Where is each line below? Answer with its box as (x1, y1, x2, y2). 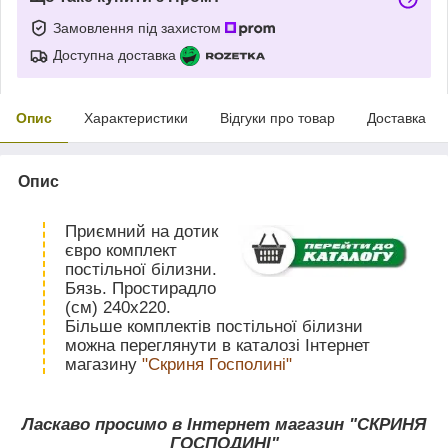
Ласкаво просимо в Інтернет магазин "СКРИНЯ (22, 414, 426, 434)
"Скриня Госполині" (142, 354, 292, 374)
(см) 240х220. (65, 297, 171, 317)
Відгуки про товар (220, 109, 335, 126)
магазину (65, 354, 142, 374)
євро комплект (65, 240, 177, 260)
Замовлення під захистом (53, 19, 225, 36)
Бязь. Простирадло (65, 278, 216, 298)
